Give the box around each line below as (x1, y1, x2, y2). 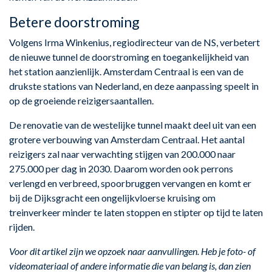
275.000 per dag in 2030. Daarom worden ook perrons (9, 163, 233, 174)
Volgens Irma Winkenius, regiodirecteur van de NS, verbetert (9, 36, 260, 48)
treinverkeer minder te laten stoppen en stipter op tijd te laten (9, 206, 263, 218)
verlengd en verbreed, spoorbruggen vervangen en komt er (9, 177, 251, 189)
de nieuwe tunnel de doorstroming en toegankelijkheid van (9, 51, 249, 63)
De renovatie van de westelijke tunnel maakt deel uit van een (9, 119, 256, 131)
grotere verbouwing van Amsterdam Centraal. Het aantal (9, 134, 245, 145)
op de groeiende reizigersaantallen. (9, 95, 154, 106)
